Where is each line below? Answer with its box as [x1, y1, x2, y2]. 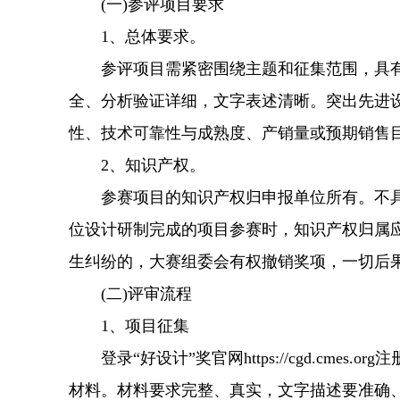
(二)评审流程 [69, 285, 192, 303]
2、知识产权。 [69, 156, 205, 174]
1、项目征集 [69, 317, 189, 335]
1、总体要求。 [69, 28, 205, 46]
